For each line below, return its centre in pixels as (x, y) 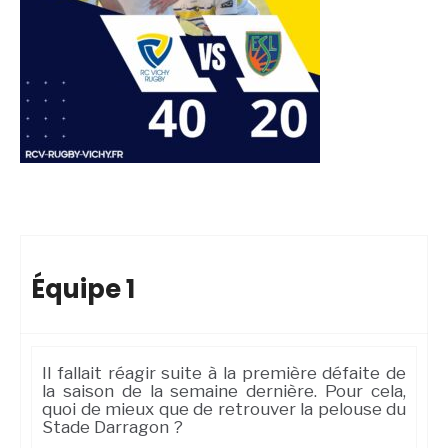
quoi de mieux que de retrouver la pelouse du (224, 409)
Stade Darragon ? (112, 427)
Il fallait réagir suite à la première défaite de (224, 373)
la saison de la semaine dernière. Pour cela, (224, 391)
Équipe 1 (83, 289)
